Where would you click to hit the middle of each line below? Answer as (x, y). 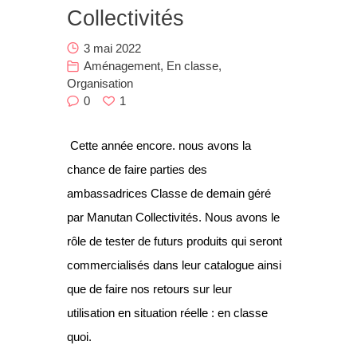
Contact (43, 51)
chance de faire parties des (137, 169)
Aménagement (122, 65)
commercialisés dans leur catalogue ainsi (174, 265)
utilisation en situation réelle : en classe (167, 312)
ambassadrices (109, 193)
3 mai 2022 (112, 48)
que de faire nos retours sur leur (149, 288)
